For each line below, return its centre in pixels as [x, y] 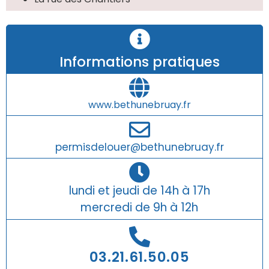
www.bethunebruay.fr [139, 104]
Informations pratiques [139, 62]
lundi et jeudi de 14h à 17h [139, 190]
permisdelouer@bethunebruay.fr [139, 147]
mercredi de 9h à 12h [139, 207]
